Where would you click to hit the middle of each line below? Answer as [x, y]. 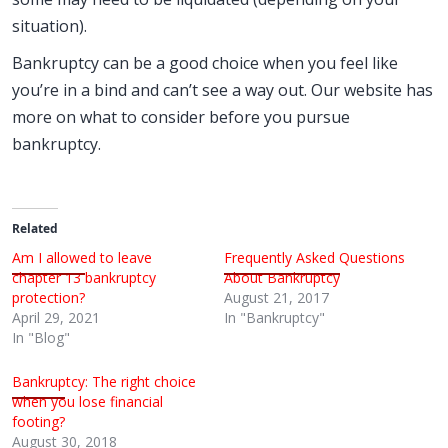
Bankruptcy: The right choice [104, 381]
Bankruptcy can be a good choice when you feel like [205, 63]
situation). [51, 26]
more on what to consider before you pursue [181, 117]
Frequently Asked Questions [314, 257]
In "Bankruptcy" [274, 317]
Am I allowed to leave [82, 257]
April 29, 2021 [56, 317]
